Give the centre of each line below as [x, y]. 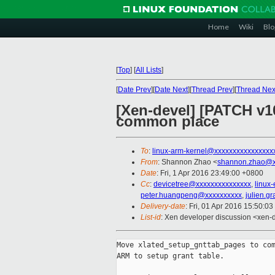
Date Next [171, 90]
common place [168, 122]
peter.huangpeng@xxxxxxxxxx [191, 196]
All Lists [149, 70]
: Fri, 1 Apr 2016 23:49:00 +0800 [210, 173]
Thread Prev [212, 90]
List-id [151, 218]
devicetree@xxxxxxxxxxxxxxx [202, 184]
